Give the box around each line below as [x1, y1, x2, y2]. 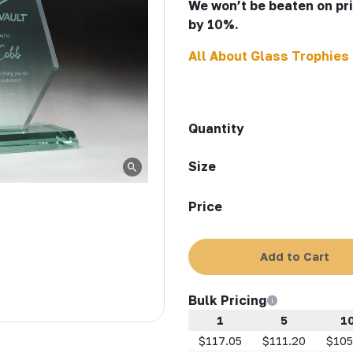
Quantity [188, 120, 244, 136]
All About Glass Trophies [188, 47, 349, 64]
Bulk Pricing [188, 292, 266, 308]
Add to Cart [260, 249, 329, 263]
